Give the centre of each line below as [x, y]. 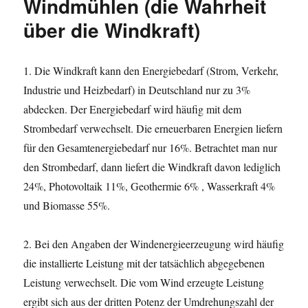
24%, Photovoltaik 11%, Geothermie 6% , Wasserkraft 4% [150, 186]
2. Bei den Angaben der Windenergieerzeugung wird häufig [154, 243]
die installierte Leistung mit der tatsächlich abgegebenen [144, 263]
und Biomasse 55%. [67, 205]
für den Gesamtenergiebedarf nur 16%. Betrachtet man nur [151, 147]
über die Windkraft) [112, 30]
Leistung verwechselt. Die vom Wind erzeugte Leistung [144, 282]
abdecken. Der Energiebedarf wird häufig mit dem [133, 109]
